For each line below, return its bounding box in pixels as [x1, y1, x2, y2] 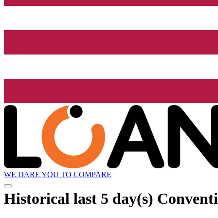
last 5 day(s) [73, 189, 153, 207]
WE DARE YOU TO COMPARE [4, 170, 111, 179]
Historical [4, 189, 73, 207]
